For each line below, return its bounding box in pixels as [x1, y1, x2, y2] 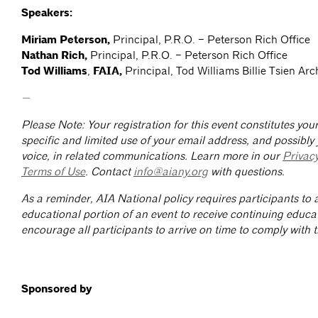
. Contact [85, 165, 133, 179]
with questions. [208, 165, 285, 179]
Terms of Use [21, 165, 85, 179]
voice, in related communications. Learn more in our [21, 149, 283, 163]
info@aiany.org [133, 165, 208, 179]
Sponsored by [21, 282, 92, 297]
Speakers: [21, 6, 72, 21]
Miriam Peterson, [21, 33, 113, 48]
